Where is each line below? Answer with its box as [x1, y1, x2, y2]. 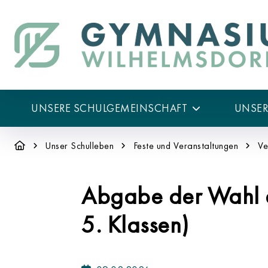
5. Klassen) [81, 209, 189, 240]
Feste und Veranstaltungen [133, 139, 238, 152]
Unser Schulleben [45, 139, 114, 152]
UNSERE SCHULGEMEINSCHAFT [31, 101, 187, 115]
